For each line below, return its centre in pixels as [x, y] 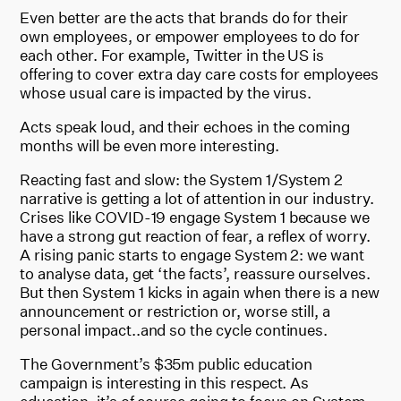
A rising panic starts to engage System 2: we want [192, 254]
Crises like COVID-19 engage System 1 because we [195, 217]
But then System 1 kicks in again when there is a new [200, 292]
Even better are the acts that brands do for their [184, 17]
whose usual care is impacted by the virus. [166, 92]
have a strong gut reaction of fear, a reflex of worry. [195, 235]
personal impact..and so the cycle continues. [174, 329]
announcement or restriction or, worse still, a [175, 311]
